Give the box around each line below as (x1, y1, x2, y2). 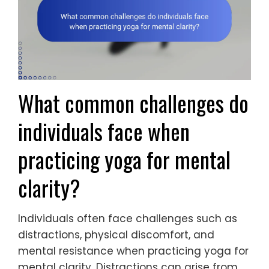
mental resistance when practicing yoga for (18, 243, 249, 258)
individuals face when (18, 114, 190, 148)
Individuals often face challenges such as (18, 211, 237, 226)
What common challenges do (18, 86, 249, 119)
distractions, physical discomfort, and (18, 227, 214, 242)
